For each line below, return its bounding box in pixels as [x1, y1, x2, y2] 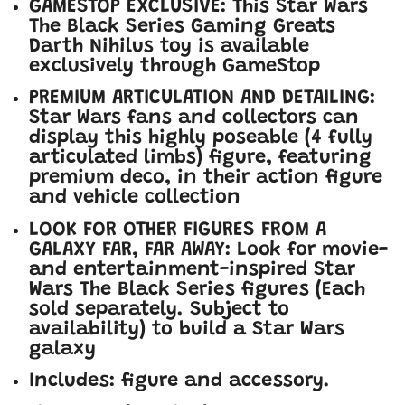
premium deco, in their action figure [29, 168, 382, 189]
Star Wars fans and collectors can [29, 108, 359, 129]
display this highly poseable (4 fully [29, 128, 372, 149]
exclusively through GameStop [29, 56, 320, 77]
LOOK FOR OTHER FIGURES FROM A [29, 220, 326, 240]
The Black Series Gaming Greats [29, 16, 335, 37]
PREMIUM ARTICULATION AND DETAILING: [29, 89, 375, 109]
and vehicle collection [29, 188, 240, 209]
